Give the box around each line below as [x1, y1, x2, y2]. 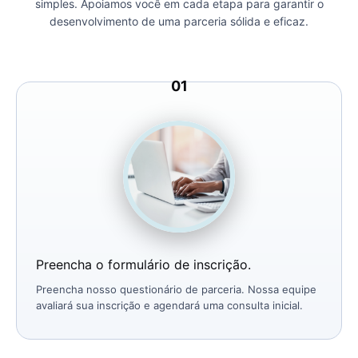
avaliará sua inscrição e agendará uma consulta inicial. [36, 299, 303, 312]
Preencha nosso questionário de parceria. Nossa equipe [36, 283, 316, 296]
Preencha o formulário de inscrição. [36, 257, 251, 273]
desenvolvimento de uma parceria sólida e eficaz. [50, 14, 308, 29]
